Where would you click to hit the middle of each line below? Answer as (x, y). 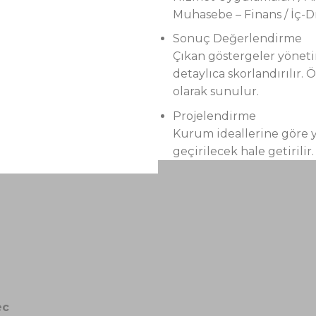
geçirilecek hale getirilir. (243, 151)
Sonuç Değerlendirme (237, 39)
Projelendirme (214, 116)
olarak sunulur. (215, 92)
